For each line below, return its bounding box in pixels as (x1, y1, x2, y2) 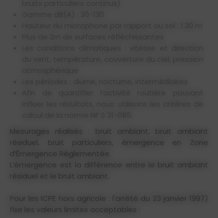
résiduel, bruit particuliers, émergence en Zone (10, 137, 208, 147)
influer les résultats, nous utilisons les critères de (22, 99, 203, 109)
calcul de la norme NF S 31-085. (22, 110, 133, 120)
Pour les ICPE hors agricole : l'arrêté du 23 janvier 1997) (10, 193, 208, 203)
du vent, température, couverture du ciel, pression (22, 54, 203, 64)
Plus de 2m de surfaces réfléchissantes (26, 32, 164, 42)
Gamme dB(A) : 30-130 (28, 9, 104, 19)
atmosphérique (22, 65, 78, 75)
